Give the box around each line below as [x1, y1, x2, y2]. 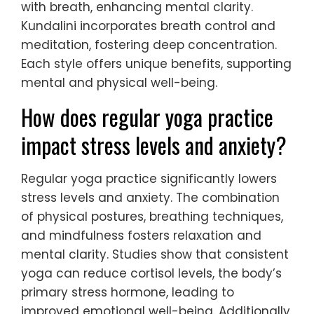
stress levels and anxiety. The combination [21, 189, 280, 206]
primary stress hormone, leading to [21, 283, 234, 301]
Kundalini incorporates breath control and [21, 17, 275, 34]
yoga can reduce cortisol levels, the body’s [21, 264, 282, 282]
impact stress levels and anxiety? [21, 128, 287, 161]
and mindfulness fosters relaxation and [21, 226, 261, 244]
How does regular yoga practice [21, 100, 273, 133]
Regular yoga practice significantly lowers [21, 170, 277, 187]
